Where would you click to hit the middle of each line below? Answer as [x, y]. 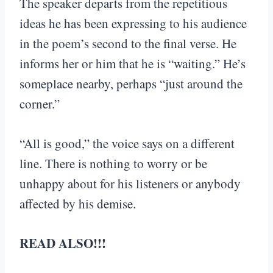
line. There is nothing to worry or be [113, 164]
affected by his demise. [78, 204]
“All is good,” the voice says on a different [127, 144]
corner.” [40, 104]
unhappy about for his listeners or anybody [130, 184]
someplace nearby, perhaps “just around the [131, 84]
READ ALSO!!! [63, 243]
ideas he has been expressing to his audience [133, 23]
